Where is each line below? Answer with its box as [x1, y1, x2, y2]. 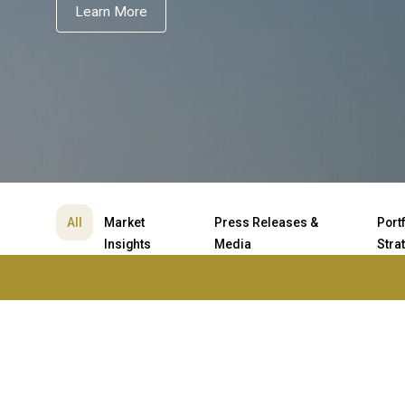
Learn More [75, 4, 147, 20]
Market [104, 215, 145, 230]
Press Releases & [213, 215, 318, 230]
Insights [104, 237, 151, 251]
